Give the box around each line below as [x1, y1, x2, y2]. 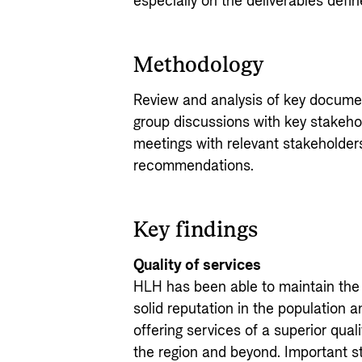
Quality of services [133, 255, 262, 276]
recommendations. [133, 156, 255, 176]
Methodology [133, 51, 265, 80]
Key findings [133, 216, 259, 245]
